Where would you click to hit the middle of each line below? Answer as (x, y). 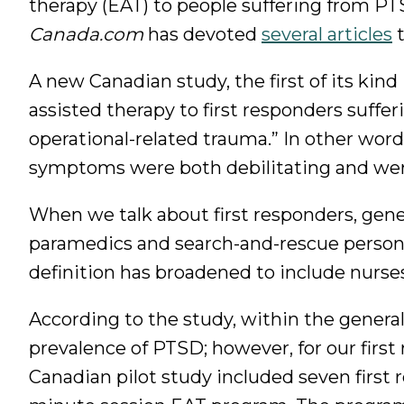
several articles (327, 35)
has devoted (202, 35)
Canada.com (86, 35)
